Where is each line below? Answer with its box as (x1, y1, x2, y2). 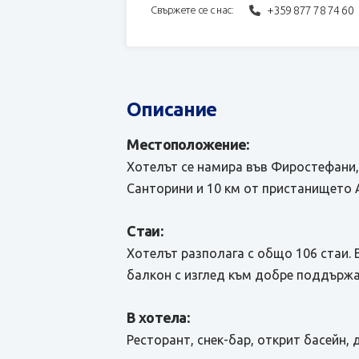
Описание (127, 99, 216, 120)
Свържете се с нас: (151, 4, 234, 15)
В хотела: (127, 309, 189, 325)
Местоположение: (127, 136, 249, 152)
